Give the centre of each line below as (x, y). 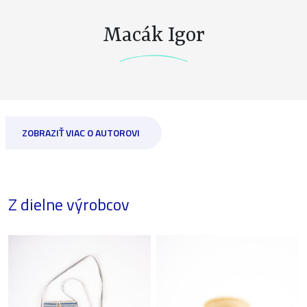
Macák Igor (153, 35)
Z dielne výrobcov (69, 204)
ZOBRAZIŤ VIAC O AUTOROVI (81, 132)
